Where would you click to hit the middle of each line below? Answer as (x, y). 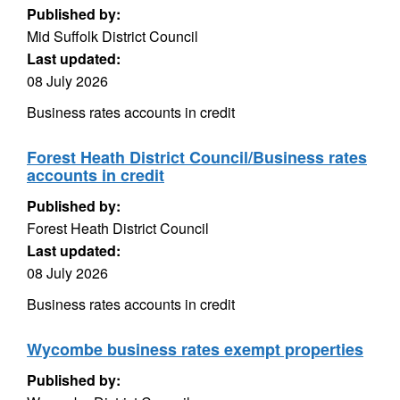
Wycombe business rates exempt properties (195, 349)
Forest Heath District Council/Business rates (197, 157)
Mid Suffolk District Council (112, 36)
